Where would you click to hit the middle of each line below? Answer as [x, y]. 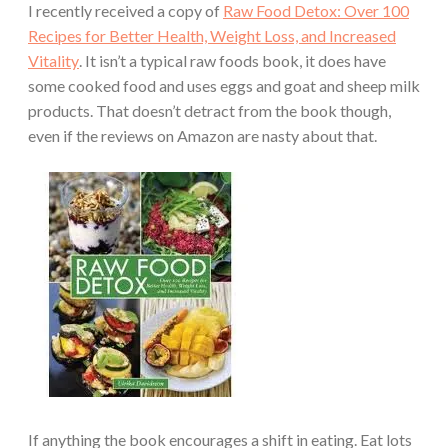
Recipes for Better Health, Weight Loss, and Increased [212, 36]
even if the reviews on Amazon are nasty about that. [202, 136]
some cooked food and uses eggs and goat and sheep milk [224, 86]
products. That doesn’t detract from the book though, [209, 111]
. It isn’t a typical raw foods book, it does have [232, 61]
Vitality [53, 61]
